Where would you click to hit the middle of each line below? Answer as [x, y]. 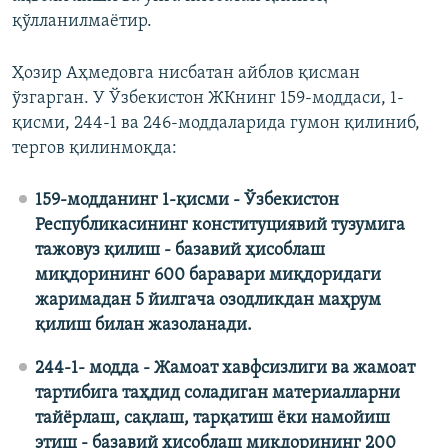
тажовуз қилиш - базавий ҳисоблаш [179, 251]
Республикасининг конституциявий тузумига [219, 226]
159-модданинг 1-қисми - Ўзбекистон [186, 201]
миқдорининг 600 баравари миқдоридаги [207, 276]
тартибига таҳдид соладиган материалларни [217, 394]
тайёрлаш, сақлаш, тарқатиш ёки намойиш [212, 419]
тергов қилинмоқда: [94, 149]
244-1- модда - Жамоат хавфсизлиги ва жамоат [224, 369]
